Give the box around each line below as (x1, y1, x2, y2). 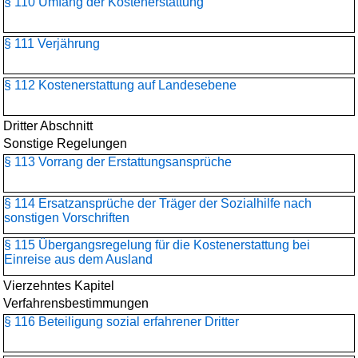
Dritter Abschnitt (3, 119, 93, 133)
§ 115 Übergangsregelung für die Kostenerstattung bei (4, 238, 310, 252)
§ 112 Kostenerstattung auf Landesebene (4, 78, 237, 92)
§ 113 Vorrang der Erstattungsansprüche (4, 155, 232, 169)
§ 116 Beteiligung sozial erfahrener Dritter (4, 315, 239, 328)
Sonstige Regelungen (3, 137, 127, 150)
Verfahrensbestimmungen (3, 296, 149, 310)
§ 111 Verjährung (4, 37, 100, 50)
